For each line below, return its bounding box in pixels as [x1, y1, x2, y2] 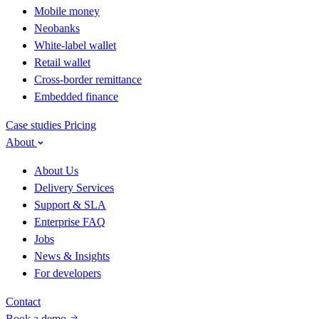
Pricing [64, 119, 96, 131]
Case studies [6, 119, 64, 131]
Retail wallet [34, 56, 90, 68]
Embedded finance [34, 90, 118, 103]
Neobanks [34, 22, 80, 34]
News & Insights [34, 250, 110, 262]
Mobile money [34, 5, 100, 17]
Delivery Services [34, 182, 114, 194]
